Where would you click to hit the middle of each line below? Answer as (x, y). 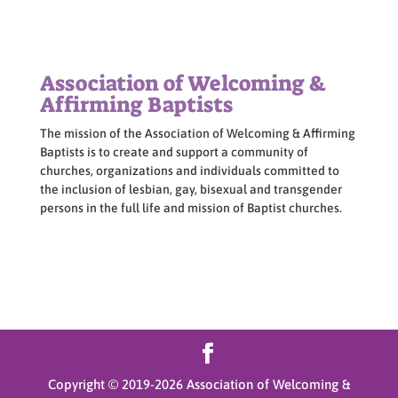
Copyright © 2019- (101, 384)
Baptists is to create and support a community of (174, 152)
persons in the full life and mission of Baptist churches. (191, 208)
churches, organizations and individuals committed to (189, 171)
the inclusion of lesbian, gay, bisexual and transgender (191, 190)
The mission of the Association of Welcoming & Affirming (197, 134)
